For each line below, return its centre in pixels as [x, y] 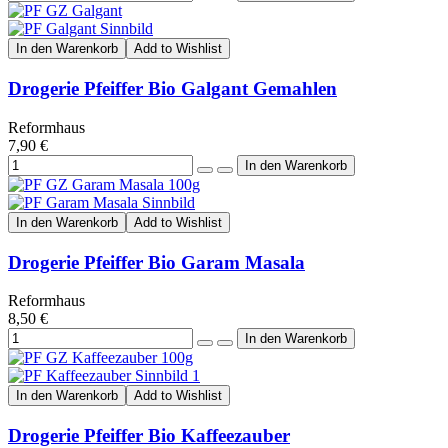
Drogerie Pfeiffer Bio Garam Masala [156, 262]
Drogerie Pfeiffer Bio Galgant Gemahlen [172, 89]
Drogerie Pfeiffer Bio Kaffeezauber [149, 435]
